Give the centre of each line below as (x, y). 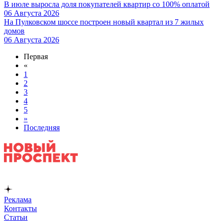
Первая (36, 56)
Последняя (42, 127)
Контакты (20, 208)
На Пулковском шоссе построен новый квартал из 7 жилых (104, 22)
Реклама (18, 199)
